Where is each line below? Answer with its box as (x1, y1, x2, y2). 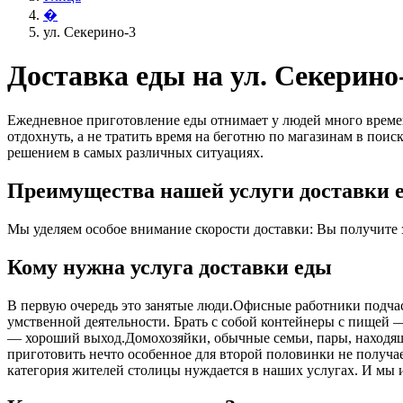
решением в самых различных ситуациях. (7, 144, 264, 160)
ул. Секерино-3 (43, 24, 136, 40)
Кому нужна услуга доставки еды (7, 255, 332, 279)
